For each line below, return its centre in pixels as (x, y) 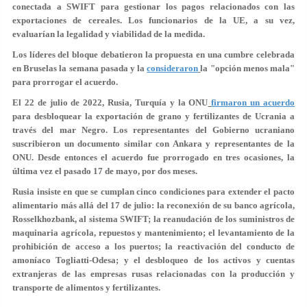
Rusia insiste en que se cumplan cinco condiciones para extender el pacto (153, 192)
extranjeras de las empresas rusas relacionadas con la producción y (153, 274)
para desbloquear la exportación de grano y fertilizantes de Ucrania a (153, 116)
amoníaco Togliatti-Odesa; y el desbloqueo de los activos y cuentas (153, 260)
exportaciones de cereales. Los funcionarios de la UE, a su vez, (153, 20)
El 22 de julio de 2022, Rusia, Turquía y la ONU (110, 102)
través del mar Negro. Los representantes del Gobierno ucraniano (153, 130)
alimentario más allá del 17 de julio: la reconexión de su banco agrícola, (153, 205)
